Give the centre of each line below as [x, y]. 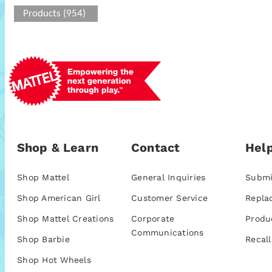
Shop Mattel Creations [66, 219]
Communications [168, 233]
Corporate [153, 219]
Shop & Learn [58, 148]
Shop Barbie [43, 240]
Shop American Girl [59, 198]
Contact [156, 148]
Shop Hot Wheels [54, 260]
